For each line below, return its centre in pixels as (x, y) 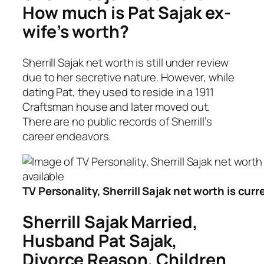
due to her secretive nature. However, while (128, 77)
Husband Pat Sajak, (100, 240)
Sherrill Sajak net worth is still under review (126, 62)
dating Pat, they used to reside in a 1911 (118, 92)
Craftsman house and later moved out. (118, 106)
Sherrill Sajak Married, (110, 222)
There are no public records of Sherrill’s (117, 121)
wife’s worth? (76, 31)
